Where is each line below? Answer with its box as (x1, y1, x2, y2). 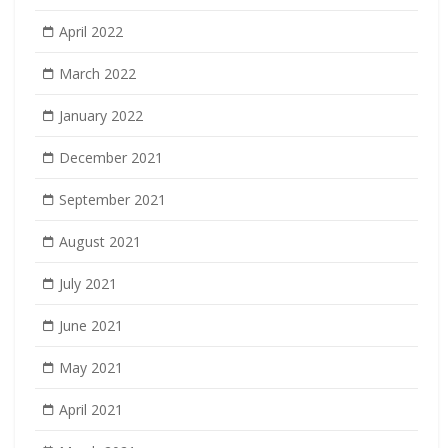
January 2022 (58, 105, 143, 125)
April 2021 (58, 399, 123, 419)
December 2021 (58, 147, 163, 167)
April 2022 (58, 21, 123, 41)
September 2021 (58, 189, 166, 209)
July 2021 (58, 273, 117, 293)
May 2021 (58, 357, 123, 377)
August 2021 (58, 231, 141, 251)
